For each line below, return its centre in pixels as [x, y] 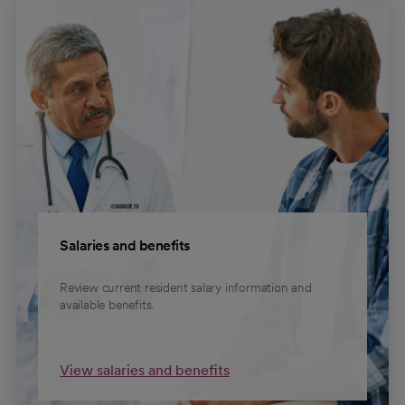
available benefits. [107, 305]
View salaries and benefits [145, 370]
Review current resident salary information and [186, 287]
